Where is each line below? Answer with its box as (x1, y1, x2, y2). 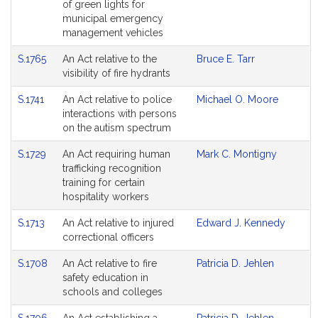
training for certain (62, 177, 145, 188)
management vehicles (62, 27, 163, 38)
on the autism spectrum (62, 122, 171, 133)
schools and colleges (62, 286, 163, 297)
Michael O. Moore (197, 94, 278, 105)
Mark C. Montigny (197, 148, 277, 160)
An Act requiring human (62, 148, 170, 160)
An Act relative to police (62, 94, 172, 105)
